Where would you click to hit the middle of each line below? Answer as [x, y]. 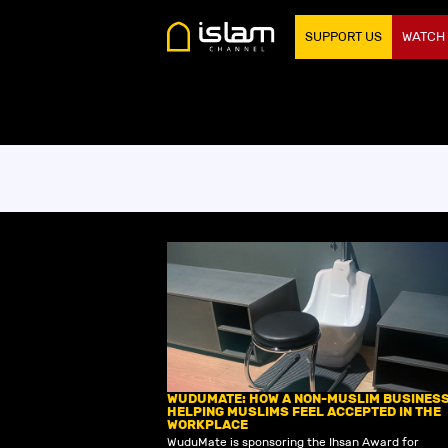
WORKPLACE [207, 424]
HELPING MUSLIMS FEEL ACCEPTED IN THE [304, 411]
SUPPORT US [344, 36]
